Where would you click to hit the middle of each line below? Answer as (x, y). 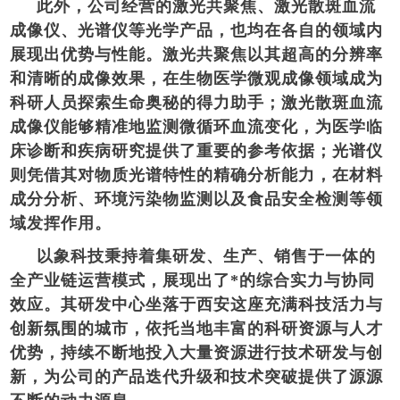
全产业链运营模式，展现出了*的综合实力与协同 (193, 280)
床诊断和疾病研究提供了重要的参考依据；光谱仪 (197, 150)
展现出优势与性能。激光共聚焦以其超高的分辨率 (197, 54)
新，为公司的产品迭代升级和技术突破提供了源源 (197, 376)
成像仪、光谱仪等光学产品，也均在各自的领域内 (197, 30)
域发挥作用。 (61, 223)
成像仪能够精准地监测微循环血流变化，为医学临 (197, 126)
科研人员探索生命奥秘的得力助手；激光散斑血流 (197, 102)
